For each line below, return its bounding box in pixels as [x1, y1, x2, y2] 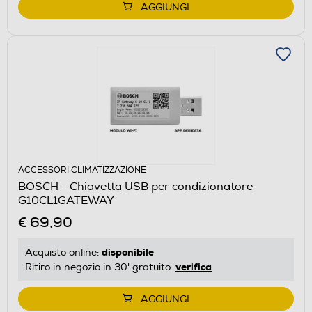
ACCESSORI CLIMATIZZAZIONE [18, 164, 146, 175]
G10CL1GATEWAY [18, 193, 114, 208]
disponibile [102, 245, 154, 258]
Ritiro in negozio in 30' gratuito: [25, 260, 175, 273]
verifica [175, 260, 212, 273]
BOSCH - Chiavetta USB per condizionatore [18, 179, 253, 194]
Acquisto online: [25, 246, 102, 258]
